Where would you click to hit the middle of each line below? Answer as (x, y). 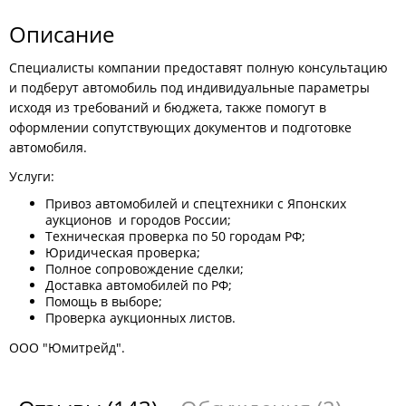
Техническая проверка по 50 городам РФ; (175, 236)
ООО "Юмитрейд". (67, 348)
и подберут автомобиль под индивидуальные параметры (189, 87)
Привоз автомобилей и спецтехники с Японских (196, 203)
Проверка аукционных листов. (140, 318)
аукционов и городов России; (138, 220)
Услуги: (34, 176)
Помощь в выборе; (104, 301)
